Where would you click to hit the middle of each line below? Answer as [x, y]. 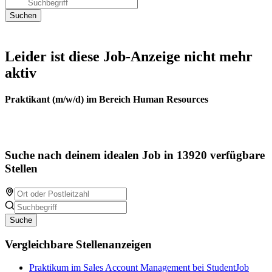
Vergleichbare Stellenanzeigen [78, 244]
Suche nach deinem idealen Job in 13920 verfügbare [135, 155]
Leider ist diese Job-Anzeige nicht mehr [129, 56]
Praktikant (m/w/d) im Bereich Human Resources [107, 100]
